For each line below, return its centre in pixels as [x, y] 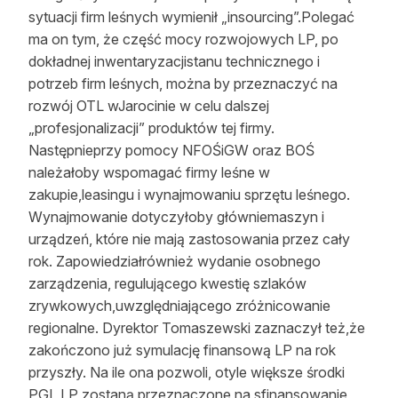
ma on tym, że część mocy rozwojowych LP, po [183, 39]
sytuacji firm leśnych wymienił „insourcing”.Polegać [191, 17]
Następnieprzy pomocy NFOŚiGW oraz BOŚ [171, 150]
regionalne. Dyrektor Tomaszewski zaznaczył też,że [197, 328]
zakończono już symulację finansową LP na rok [182, 350]
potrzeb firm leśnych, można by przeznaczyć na [183, 84]
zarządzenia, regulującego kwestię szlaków [167, 283]
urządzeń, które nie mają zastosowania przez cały [189, 239]
